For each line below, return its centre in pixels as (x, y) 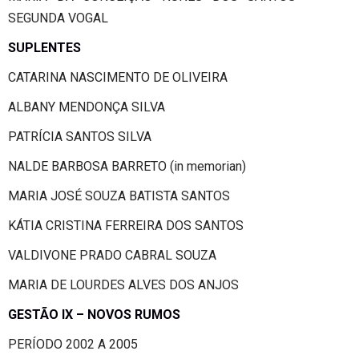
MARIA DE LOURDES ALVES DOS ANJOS (123, 284)
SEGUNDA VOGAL (58, 18)
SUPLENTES (44, 47)
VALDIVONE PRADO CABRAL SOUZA (112, 255)
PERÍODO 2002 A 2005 (73, 344)
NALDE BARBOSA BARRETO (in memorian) (127, 166)
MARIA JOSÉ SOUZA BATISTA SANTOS (119, 196)
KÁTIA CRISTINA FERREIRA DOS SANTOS (126, 225)
